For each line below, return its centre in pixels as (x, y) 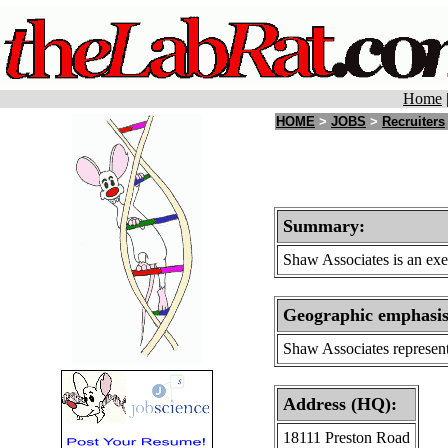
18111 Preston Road (346, 437)
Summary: (324, 226)
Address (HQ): (340, 404)
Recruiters (413, 121)
